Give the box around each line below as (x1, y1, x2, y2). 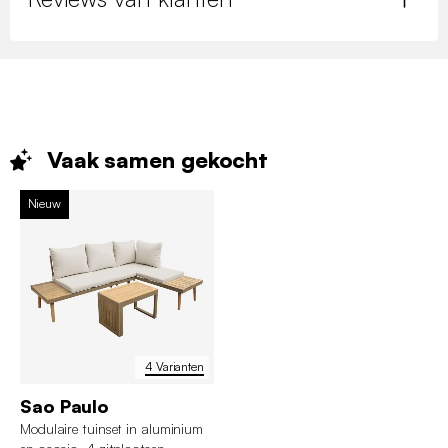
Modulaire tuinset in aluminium (20, 419, 203, 437)
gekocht (180, 145, 269, 173)
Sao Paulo (20, 394, 110, 417)
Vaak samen (46, 145, 181, 173)
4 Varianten (145, 359, 204, 375)
